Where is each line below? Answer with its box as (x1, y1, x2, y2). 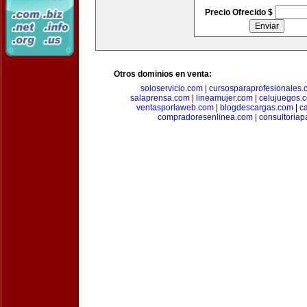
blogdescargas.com (219, 103, 293, 112)
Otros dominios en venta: (114, 69, 212, 79)
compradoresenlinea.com (157, 112, 253, 122)
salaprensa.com (130, 93, 190, 103)
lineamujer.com (195, 93, 253, 103)
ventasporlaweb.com (136, 103, 214, 112)
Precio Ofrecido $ (204, 8, 275, 17)
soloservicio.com (140, 84, 203, 93)
